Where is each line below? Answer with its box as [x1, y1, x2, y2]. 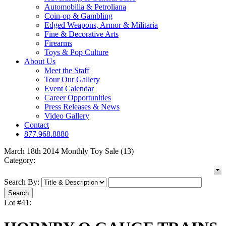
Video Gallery [44, 111, 89, 121]
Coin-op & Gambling [44, 12, 112, 21]
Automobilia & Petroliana [44, 3, 126, 12]
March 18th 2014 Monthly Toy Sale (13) [4, 147, 134, 156]
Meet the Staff [44, 66, 89, 75]
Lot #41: [4, 198, 31, 207]
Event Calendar [44, 84, 94, 93]
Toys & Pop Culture [44, 48, 108, 57]
